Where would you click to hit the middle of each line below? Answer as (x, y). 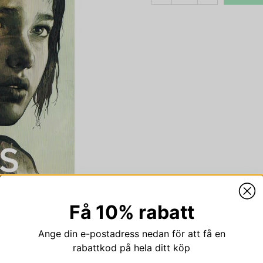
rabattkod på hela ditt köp (131, 248)
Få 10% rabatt (131, 212)
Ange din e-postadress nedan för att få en (131, 234)
